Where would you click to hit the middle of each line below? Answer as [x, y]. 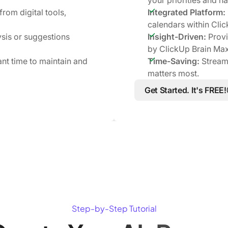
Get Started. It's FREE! [186, 90]
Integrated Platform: [187, 12]
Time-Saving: [174, 61]
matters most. [173, 73]
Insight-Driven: [177, 36]
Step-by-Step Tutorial [114, 208]
